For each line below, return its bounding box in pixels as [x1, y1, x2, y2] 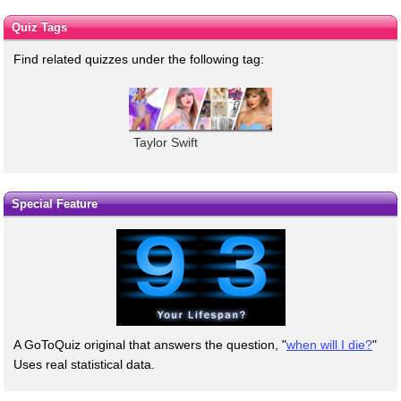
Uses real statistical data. [13, 357, 155, 372]
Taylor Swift [133, 134, 198, 149]
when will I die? [286, 337, 372, 353]
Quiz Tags [11, 20, 67, 34]
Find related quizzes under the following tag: [13, 51, 264, 66]
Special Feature [11, 197, 98, 211]
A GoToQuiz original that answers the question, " [13, 337, 286, 353]
